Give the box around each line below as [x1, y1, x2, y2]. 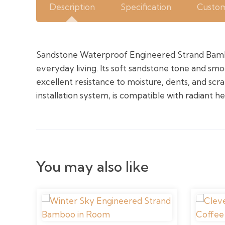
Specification [120, 1, 171, 12]
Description [49, 1, 95, 12]
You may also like [36, 157, 149, 175]
